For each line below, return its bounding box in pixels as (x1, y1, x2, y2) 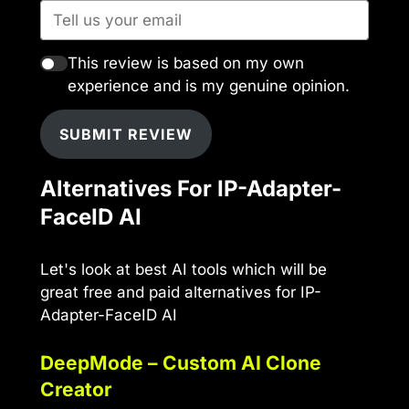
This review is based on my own (67, 54, 304, 73)
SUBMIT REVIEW (59, 124, 193, 143)
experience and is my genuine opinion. (67, 77, 350, 96)
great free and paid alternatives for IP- (40, 282, 321, 301)
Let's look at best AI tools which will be (40, 259, 327, 278)
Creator (40, 377, 112, 402)
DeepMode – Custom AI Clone (40, 351, 321, 375)
